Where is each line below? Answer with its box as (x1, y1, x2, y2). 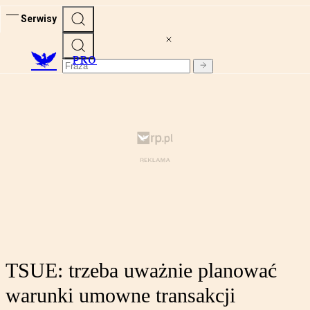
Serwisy (21, 12, 57, 24)
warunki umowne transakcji (6, 284, 235, 307)
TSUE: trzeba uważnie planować (6, 259, 277, 282)
